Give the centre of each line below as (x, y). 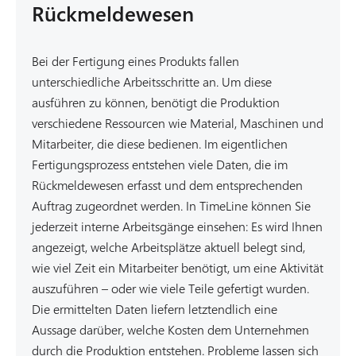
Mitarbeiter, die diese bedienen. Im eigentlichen (160, 143)
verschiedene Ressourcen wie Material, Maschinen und (178, 123)
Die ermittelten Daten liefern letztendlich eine (155, 309)
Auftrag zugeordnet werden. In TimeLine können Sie (171, 205)
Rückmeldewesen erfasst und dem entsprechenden (167, 185)
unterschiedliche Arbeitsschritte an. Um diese (152, 81)
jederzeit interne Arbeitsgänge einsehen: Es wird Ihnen (177, 226)
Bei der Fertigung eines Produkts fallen (135, 61)
